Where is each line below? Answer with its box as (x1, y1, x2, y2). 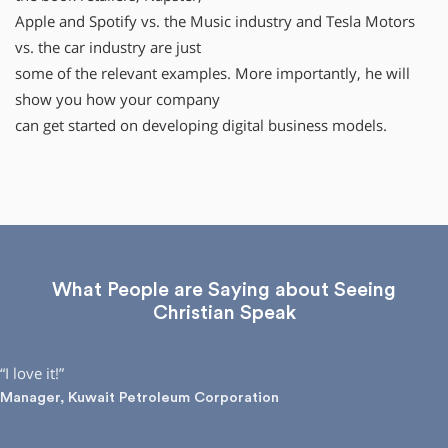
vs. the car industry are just (15, 37, 201, 57)
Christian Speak (152, 302, 296, 323)
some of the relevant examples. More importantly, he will (15, 63, 410, 83)
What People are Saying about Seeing (52, 279, 396, 300)
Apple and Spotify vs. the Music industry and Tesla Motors (15, 11, 415, 31)
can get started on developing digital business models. (15, 115, 387, 135)
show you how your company (15, 89, 220, 109)
